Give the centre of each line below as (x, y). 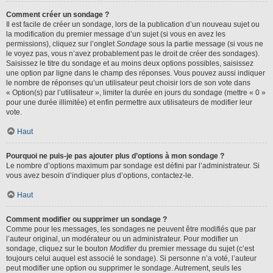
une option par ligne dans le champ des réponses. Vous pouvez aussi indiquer (136, 73)
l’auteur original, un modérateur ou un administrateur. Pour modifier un (122, 239)
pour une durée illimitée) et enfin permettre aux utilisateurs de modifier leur (129, 102)
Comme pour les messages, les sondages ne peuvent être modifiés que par (131, 229)
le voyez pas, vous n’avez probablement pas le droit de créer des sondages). (133, 54)
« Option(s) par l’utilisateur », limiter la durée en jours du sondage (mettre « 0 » (136, 93)
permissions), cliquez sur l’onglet (61, 44)
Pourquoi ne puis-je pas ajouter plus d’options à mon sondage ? (115, 156)
